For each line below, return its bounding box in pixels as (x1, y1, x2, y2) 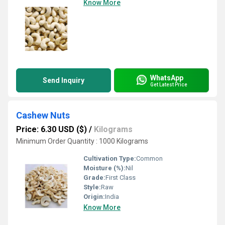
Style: (83, 183, 101, 191)
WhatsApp (150, 73, 183, 82)
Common (136, 155, 163, 162)
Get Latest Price (150, 81, 187, 87)
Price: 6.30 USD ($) (16, 125, 87, 134)
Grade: (83, 174, 105, 181)
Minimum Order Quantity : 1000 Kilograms (16, 137, 148, 145)
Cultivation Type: (83, 155, 136, 162)
